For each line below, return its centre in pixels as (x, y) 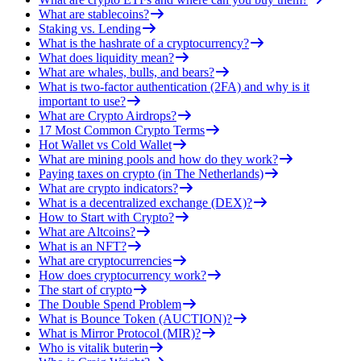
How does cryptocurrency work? (122, 276)
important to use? (82, 102)
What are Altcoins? (87, 232)
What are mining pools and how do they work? (158, 160)
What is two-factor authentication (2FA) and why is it (174, 87)
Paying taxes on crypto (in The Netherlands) (151, 174)
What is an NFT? (83, 247)
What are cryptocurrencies (105, 261)
